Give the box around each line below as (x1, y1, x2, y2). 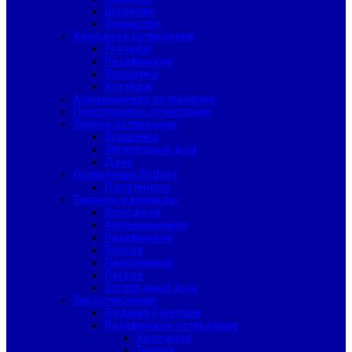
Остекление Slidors (73, 168, 178, 181)
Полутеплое (104, 181, 170, 193)
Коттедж (104, 80, 152, 93)
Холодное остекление (73, 30, 194, 42)
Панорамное (104, 256, 173, 269)
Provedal (104, 42, 152, 55)
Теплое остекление (73, 118, 177, 130)
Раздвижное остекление (104, 319, 238, 332)
